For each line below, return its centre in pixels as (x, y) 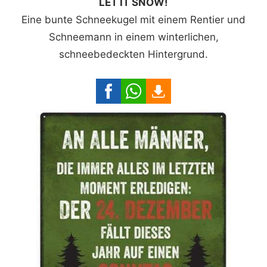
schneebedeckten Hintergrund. (133, 54)
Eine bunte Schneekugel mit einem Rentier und (133, 19)
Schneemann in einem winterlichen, (133, 37)
